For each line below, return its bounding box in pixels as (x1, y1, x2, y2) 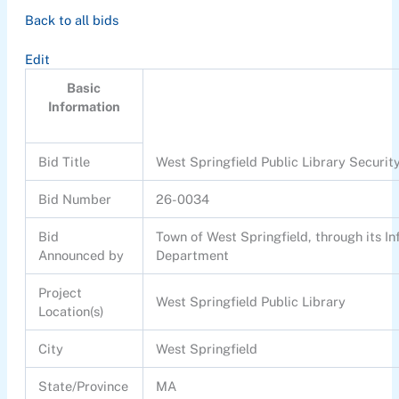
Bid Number (38, 191, 112, 208)
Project (38, 285, 83, 301)
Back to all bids (24, 12, 118, 28)
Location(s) (38, 304, 105, 320)
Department (156, 248, 230, 264)
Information (47, 99, 120, 115)
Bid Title (38, 154, 91, 170)
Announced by (38, 248, 125, 264)
